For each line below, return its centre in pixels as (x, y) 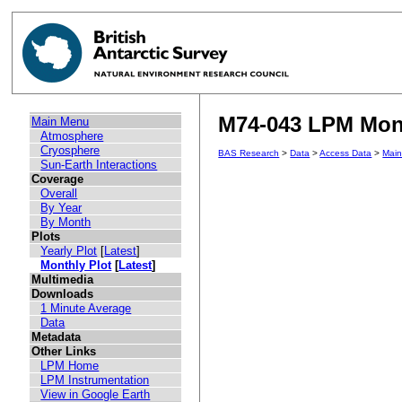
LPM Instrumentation (95, 380)
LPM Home (70, 366)
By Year (61, 208)
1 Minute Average (86, 309)
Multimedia (63, 280)
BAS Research (249, 153)
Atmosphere (72, 136)
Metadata (57, 337)
